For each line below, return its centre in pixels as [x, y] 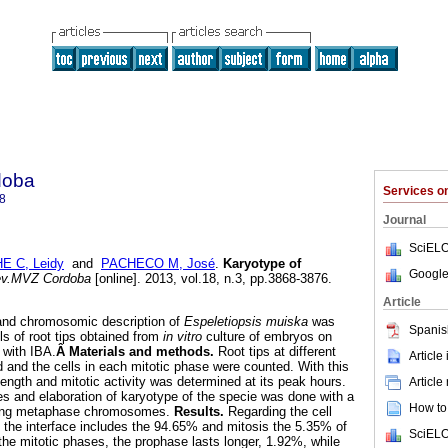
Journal [404, 220]
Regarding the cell [278, 412]
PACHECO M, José [158, 264]
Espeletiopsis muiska [246, 322]
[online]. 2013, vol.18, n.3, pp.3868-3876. [211, 279]
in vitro [182, 337]
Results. [199, 412]
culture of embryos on [267, 337]
